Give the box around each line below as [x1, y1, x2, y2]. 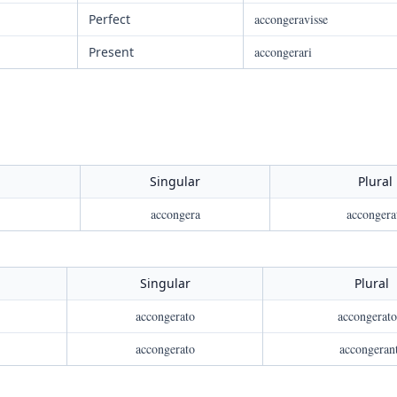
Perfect [89, 11, 130, 27]
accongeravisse [254, 11, 328, 27]
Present [89, 43, 134, 60]
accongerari [254, 43, 312, 60]
